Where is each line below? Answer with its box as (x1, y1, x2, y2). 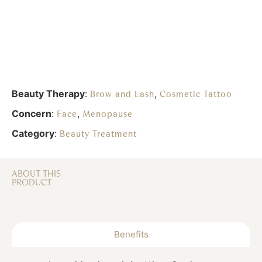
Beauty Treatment (60, 129, 137, 140)
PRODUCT (12, 177, 51, 188)
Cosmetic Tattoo (160, 89, 232, 100)
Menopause (82, 109, 133, 120)
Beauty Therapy (12, 88, 85, 100)
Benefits (113, 229, 149, 240)
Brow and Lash (90, 89, 154, 100)
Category (12, 127, 54, 140)
